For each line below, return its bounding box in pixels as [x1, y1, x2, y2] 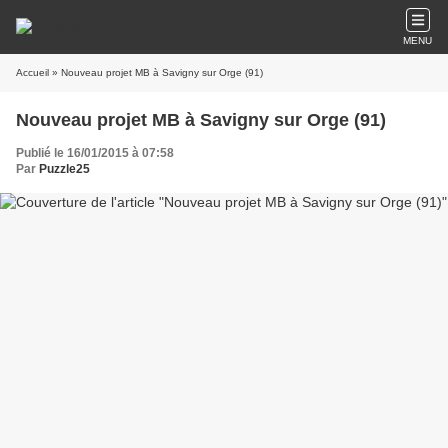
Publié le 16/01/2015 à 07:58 [16, 146, 174, 160]
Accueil [16, 67, 49, 78]
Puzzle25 [39, 162, 90, 176]
